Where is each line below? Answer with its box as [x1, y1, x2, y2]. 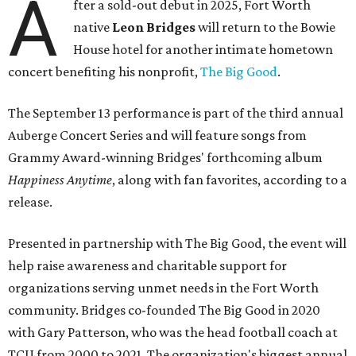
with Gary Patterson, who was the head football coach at [8, 323, 338, 340]
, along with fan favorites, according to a [112, 171, 347, 188]
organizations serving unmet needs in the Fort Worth [8, 279, 319, 296]
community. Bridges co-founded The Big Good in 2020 [8, 301, 320, 318]
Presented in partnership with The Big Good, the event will [8, 234, 346, 251]
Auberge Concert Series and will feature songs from [8, 126, 307, 143]
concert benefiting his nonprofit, [8, 63, 200, 79]
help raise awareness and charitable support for [8, 257, 287, 273]
